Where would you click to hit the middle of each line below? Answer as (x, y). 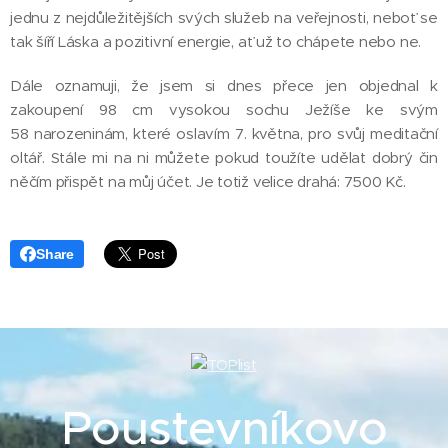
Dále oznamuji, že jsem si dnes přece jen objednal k (224, 86)
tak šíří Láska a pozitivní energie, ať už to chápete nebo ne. (217, 42)
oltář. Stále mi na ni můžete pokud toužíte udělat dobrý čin (224, 158)
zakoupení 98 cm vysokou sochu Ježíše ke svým (224, 110)
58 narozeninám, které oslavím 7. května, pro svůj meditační (224, 134)
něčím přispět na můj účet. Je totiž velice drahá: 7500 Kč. (208, 182)
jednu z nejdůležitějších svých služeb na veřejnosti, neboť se (224, 18)
